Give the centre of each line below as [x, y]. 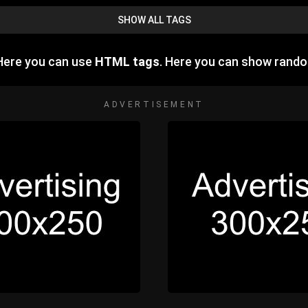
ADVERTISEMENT [154, 105]
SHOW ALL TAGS [154, 20]
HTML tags [127, 62]
